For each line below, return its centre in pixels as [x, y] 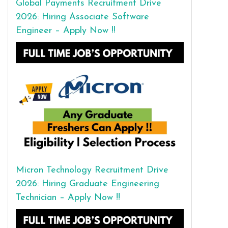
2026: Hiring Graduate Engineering [88, 184]
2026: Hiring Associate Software [82, 17]
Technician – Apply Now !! [68, 198]
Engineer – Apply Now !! [66, 31]
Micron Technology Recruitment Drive [92, 170]
